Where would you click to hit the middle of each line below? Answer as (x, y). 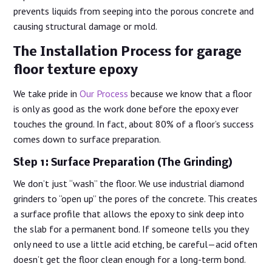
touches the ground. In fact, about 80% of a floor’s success (134, 124)
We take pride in (47, 94)
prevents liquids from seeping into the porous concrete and (134, 11)
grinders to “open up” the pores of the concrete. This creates (136, 199)
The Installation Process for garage (128, 53)
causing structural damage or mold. (86, 26)
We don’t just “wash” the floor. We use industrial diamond (129, 184)
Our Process (104, 94)
